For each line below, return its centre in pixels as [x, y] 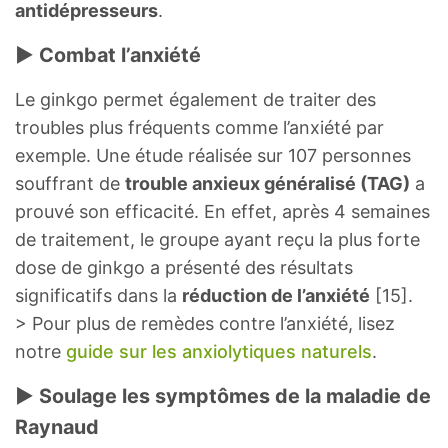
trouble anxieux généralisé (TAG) [267, 183]
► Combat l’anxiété [108, 54]
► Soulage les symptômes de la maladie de [223, 395]
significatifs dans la [98, 295]
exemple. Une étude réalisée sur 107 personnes [213, 155]
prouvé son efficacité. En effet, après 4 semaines [222, 211]
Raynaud [57, 426]
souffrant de [70, 183]
